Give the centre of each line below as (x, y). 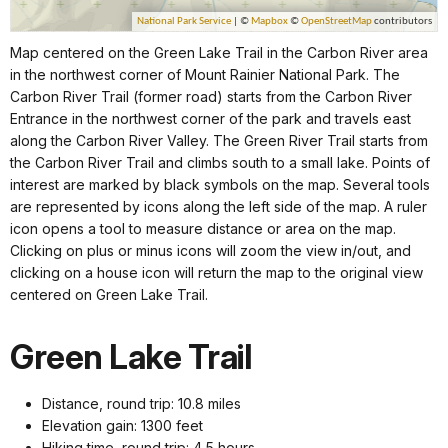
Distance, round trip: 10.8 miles (141, 404)
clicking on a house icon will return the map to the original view (216, 273)
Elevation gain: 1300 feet (122, 426)
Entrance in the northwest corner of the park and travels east (210, 119)
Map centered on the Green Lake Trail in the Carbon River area (219, 53)
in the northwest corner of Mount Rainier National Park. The (205, 75)
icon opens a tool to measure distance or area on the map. (203, 229)
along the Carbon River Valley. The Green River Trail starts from (219, 141)
